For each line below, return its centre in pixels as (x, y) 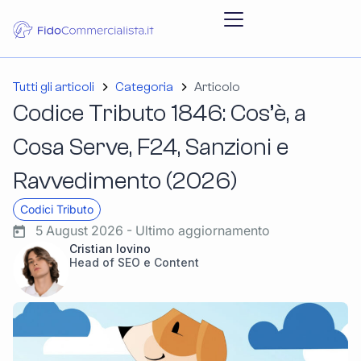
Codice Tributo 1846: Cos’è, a (160, 113)
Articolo (217, 87)
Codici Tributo (57, 209)
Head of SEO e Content (134, 262)
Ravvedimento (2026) (125, 181)
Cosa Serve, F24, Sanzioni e (151, 147)
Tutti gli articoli (54, 87)
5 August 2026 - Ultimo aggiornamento (153, 230)
